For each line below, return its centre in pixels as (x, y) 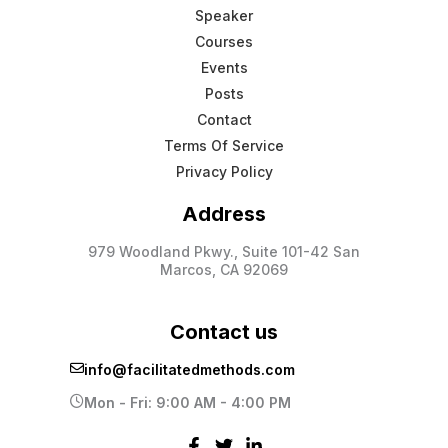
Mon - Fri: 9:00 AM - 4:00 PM (187, 403)
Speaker (224, 16)
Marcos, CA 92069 (224, 270)
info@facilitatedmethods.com (189, 370)
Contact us (224, 332)
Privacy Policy (224, 172)
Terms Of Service (224, 146)
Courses (224, 42)
